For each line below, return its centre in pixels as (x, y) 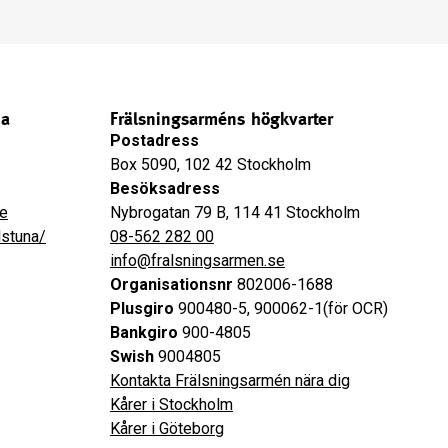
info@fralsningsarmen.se (197, 260)
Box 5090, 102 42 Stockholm (210, 164)
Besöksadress (164, 188)
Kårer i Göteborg (166, 428)
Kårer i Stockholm (171, 404)
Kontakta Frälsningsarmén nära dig (229, 380)
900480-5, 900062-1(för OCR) (280, 308)
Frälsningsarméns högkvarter (221, 118)
